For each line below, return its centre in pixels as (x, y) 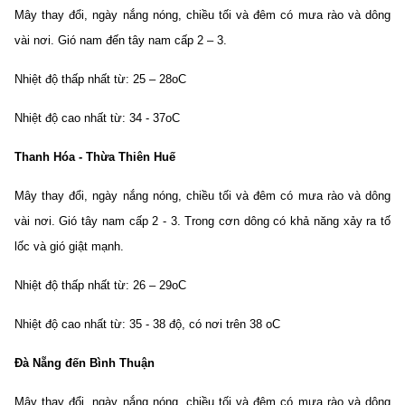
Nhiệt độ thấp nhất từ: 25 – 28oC (100, 79)
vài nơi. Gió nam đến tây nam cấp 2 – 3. (121, 40)
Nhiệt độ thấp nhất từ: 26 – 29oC (100, 285)
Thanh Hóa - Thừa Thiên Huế (95, 157)
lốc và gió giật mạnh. (69, 246)
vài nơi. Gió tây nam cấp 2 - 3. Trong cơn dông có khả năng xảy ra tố (202, 221)
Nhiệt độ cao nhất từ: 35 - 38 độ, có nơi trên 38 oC (147, 324)
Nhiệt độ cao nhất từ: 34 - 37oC (97, 118)
